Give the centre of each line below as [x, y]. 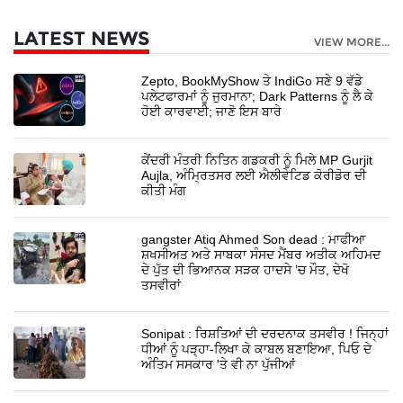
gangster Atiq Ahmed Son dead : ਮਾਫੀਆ [254, 239]
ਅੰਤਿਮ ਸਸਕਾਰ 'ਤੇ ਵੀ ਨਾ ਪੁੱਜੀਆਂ [219, 364]
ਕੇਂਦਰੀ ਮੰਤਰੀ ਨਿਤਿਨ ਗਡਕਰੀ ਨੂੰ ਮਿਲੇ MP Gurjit [257, 160]
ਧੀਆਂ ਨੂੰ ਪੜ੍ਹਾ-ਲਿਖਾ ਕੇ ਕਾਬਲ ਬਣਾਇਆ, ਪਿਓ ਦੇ [257, 349]
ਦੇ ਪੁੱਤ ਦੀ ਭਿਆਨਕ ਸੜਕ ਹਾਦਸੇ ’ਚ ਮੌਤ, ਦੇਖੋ [246, 269]
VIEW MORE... [352, 41]
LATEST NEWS [81, 38]
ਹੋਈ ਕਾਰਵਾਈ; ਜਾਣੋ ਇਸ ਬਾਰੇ [212, 111]
